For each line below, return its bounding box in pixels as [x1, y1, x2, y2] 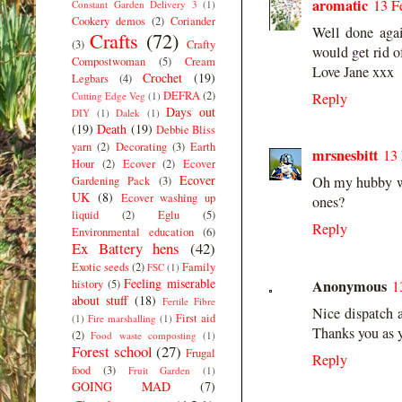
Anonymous [312, 275, 387, 297]
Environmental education [72, 223, 194, 240]
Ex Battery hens [72, 237, 180, 258]
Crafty [187, 36, 215, 52]
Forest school [72, 340, 153, 362]
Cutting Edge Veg [72, 88, 145, 102]
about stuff [72, 291, 128, 309]
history [72, 275, 103, 292]
